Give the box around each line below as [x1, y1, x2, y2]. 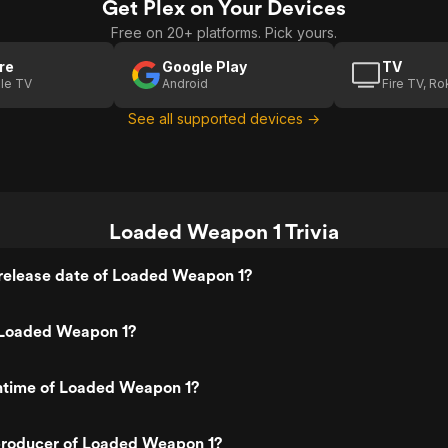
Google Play [162, 58, 247, 75]
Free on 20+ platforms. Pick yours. [111, 24, 337, 41]
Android [162, 76, 208, 91]
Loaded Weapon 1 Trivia [109, 219, 339, 244]
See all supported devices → [128, 110, 320, 127]
